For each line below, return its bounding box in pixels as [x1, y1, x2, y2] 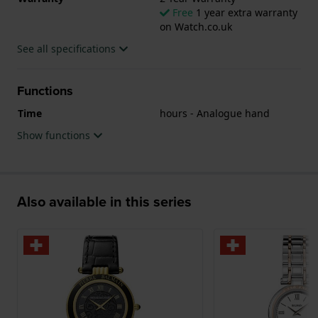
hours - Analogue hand [160, 106, 270, 120]
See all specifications [17, 41, 119, 55]
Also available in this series [17, 190, 192, 212]
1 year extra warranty [193, 5, 297, 19]
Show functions [17, 128, 93, 142]
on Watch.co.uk [160, 19, 232, 33]
